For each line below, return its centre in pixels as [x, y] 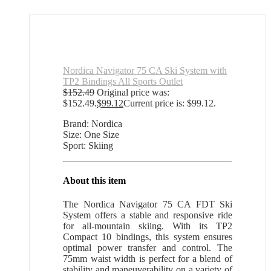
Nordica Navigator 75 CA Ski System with [145, 71]
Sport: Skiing [88, 146]
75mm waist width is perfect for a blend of [148, 258]
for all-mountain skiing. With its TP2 [148, 226]
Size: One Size [91, 135]
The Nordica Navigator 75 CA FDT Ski [148, 204]
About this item [94, 180]
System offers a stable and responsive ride [148, 215]
